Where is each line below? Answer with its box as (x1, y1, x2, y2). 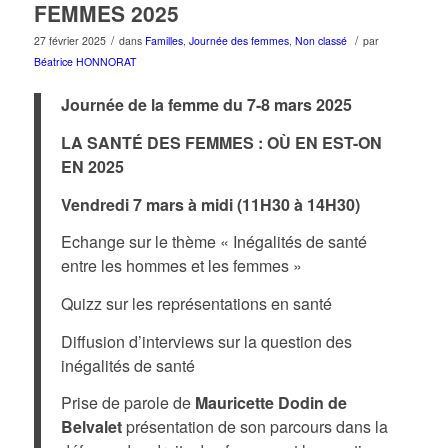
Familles (144, 32, 183, 48)
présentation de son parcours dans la (121, 415, 388, 439)
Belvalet (60, 415, 122, 439)
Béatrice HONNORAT (33, 53, 136, 69)
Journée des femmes (188, 32, 289, 48)
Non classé (294, 32, 347, 48)
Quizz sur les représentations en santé (60, 291, 332, 315)
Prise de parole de (60, 391, 195, 415)
